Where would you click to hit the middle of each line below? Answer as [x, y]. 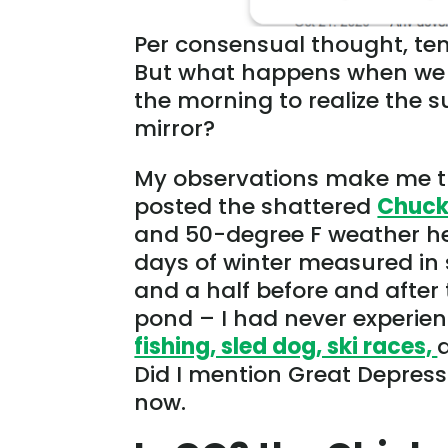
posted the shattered [256, 206]
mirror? [175, 128]
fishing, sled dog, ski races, [286, 346]
